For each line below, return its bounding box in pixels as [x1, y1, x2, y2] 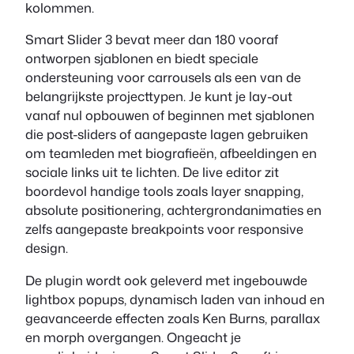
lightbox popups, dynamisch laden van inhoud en [25, 289, 325, 308]
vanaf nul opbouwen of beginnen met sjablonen [25, 106, 314, 125]
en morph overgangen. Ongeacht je [25, 327, 241, 346]
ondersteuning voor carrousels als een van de [25, 68, 301, 87]
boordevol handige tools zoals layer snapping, [25, 182, 303, 201]
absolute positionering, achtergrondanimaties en [25, 201, 322, 220]
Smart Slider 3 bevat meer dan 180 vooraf [25, 30, 278, 49]
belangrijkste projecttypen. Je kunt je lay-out [25, 87, 292, 106]
